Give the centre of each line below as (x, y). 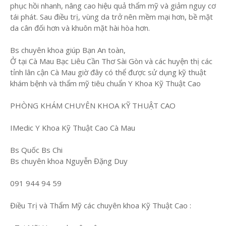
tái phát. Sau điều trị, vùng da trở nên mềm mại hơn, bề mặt (111, 17)
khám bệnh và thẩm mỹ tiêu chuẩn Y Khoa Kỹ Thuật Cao (106, 83)
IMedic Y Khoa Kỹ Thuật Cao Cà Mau (74, 128)
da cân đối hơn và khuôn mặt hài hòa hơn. (80, 28)
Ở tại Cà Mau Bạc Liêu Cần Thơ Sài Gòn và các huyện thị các (111, 61)
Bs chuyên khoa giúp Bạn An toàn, (69, 50)
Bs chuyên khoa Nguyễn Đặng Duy (69, 161)
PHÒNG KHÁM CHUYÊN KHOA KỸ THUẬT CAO (93, 106)
